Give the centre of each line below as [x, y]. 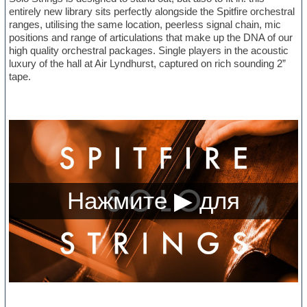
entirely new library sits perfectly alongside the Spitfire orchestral [152, 12]
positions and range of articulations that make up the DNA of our [151, 38]
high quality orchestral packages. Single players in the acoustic [149, 51]
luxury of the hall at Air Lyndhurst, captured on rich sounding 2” [148, 64]
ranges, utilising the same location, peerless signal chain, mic [145, 25]
